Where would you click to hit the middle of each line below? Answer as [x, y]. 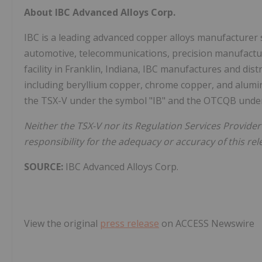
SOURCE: [45, 167]
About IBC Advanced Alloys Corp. [100, 13]
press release [130, 224]
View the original [62, 224]
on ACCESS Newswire [207, 224]
